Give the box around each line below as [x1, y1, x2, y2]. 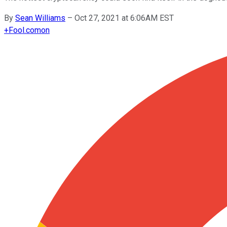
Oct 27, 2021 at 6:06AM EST [74, 13, 174, 23]
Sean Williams [15, 13, 65, 23]
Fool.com [9, 25, 41, 35]
